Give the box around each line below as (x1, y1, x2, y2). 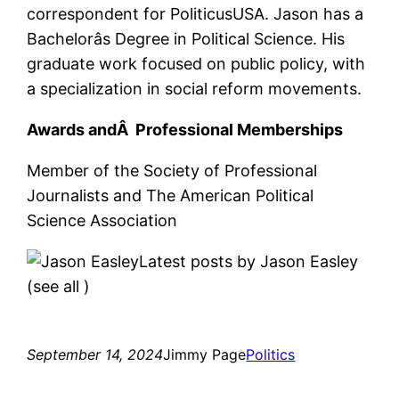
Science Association (27, 210, 178, 230)
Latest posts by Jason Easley (139, 251, 359, 271)
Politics (246, 345, 296, 363)
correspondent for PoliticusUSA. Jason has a (27, 4, 364, 23)
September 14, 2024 (27, 345, 164, 363)
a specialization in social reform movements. (27, 78, 362, 98)
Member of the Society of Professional (27, 160, 318, 180)
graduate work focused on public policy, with (27, 53, 366, 73)
